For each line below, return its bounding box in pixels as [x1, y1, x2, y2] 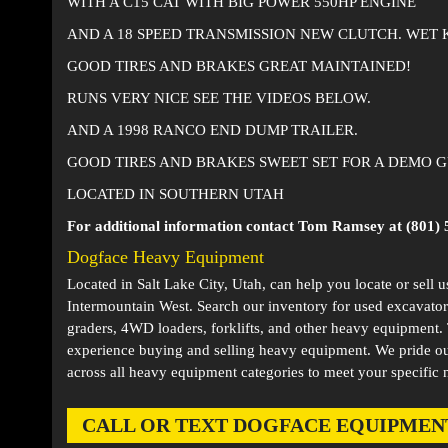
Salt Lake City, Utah [136, 275, 262, 292]
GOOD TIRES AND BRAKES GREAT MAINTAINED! [66, 57, 411, 74]
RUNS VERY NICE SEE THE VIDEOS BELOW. [66, 89, 371, 106]
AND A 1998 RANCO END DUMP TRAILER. [66, 121, 358, 138]
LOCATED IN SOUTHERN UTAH [66, 185, 284, 202]
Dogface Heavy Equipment [66, 246, 264, 267]
